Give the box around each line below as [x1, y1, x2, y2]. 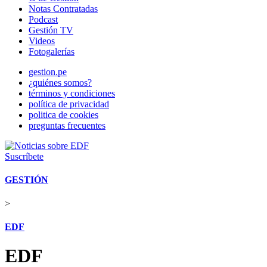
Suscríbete [5, 151, 44, 162]
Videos [29, 36, 55, 46]
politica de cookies [29, 110, 98, 120]
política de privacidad [29, 99, 109, 109]
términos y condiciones [29, 88, 115, 98]
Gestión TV [29, 25, 73, 35]
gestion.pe [29, 67, 67, 77]
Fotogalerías [29, 46, 74, 57]
